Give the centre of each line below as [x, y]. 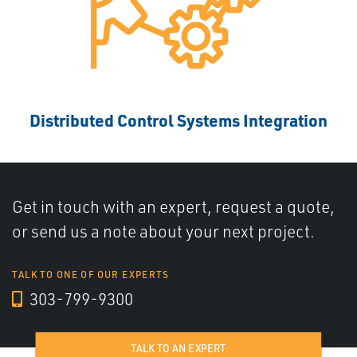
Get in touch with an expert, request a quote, [173, 206]
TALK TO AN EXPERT [178, 348]
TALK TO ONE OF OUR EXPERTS [91, 274]
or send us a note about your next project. [163, 231]
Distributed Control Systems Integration [178, 120]
